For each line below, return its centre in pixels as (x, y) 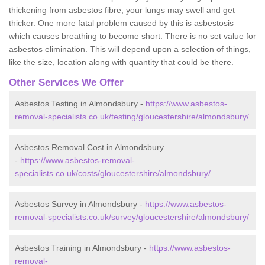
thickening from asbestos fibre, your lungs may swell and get (122, 10)
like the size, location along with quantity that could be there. (121, 62)
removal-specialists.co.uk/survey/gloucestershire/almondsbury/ (132, 217)
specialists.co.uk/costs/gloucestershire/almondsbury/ (113, 173)
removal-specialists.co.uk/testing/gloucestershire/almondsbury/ (132, 116)
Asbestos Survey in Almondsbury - (80, 204)
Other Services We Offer (66, 82)
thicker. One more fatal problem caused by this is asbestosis (121, 23)
